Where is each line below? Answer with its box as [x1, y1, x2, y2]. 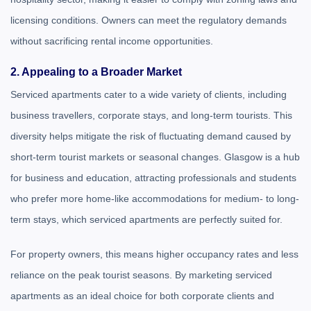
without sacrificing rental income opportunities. [10, 35, 213, 47]
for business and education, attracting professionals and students [10, 172, 296, 183]
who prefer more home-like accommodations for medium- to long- [10, 193, 299, 204]
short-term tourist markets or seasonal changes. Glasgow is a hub [10, 151, 300, 162]
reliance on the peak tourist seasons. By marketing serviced [10, 269, 272, 280]
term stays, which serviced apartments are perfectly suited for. [10, 214, 283, 225]
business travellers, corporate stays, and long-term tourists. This [10, 110, 292, 121]
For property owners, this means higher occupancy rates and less [10, 249, 299, 260]
